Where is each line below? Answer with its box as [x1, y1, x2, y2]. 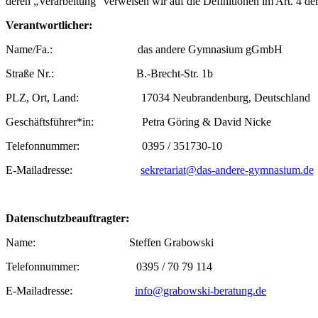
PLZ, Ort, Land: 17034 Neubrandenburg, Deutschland [6, 91, 310, 104]
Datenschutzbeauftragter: [6, 212, 129, 224]
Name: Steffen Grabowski [6, 236, 214, 248]
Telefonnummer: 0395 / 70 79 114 [6, 260, 212, 273]
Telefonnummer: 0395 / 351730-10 [6, 139, 222, 152]
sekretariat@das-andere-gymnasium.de [141, 163, 314, 176]
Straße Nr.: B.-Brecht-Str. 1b [6, 67, 213, 79]
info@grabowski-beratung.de [135, 284, 266, 297]
